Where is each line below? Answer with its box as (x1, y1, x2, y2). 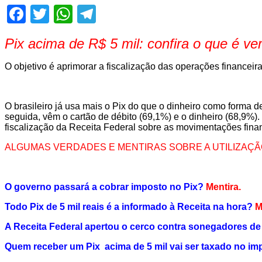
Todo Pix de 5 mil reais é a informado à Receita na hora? (5, 201, 253, 212)
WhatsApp (73, 3, 152, 25)
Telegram (96, 3, 167, 25)
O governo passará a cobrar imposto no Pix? (5, 181, 204, 192)
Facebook (26, 3, 98, 25)
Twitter (49, 3, 104, 25)
